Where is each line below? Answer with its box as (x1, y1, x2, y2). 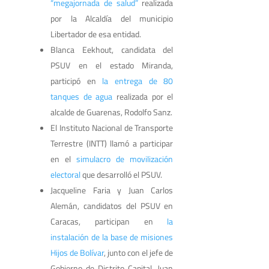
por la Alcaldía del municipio (50, 11, 174, 25)
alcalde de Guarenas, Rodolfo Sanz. (50, 105, 172, 118)
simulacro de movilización (76, 152, 174, 165)
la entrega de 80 (102, 74, 174, 87)
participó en (50, 74, 103, 87)
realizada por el (112, 89, 174, 103)
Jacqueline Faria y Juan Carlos (50, 183, 174, 196)
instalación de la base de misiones (50, 230, 174, 243)
